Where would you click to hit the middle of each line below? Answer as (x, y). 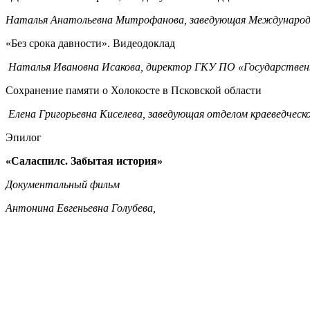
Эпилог (24, 137)
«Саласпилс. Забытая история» (84, 161)
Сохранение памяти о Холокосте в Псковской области (134, 90)
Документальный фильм (63, 184)
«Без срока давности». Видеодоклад (90, 43)
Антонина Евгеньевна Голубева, (81, 208)
